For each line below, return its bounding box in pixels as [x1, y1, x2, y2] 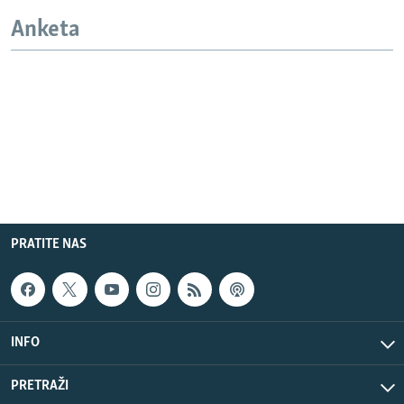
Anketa [11, 18, 80, 43]
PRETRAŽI [11, 378, 69, 393]
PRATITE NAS [11, 236, 87, 252]
